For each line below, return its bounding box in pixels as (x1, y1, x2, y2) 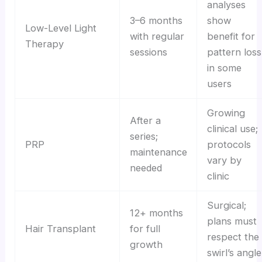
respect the (206, 230, 259, 243)
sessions (129, 46, 167, 58)
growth (129, 238, 163, 250)
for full (129, 222, 160, 235)
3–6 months (129, 14, 182, 26)
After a (129, 114, 161, 126)
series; (129, 130, 158, 142)
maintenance (129, 146, 187, 158)
